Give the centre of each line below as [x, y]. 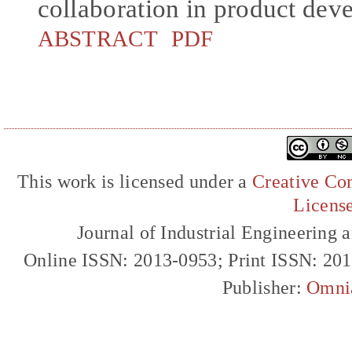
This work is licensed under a [135, 181]
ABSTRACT [97, 38]
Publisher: [264, 288]
